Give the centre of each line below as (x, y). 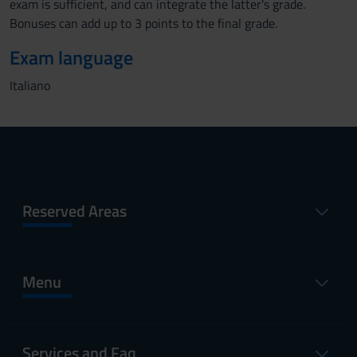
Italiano (30, 85)
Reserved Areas (75, 211)
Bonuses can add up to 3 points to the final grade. (143, 23)
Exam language (71, 57)
